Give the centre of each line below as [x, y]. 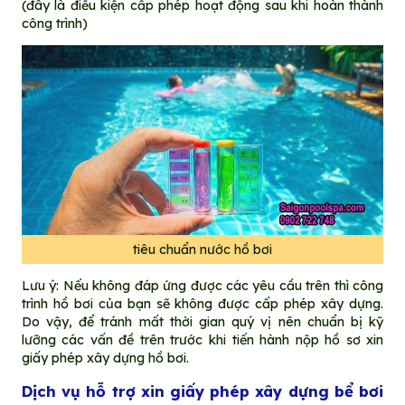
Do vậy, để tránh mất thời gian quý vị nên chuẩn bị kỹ [202, 322]
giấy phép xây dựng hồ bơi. [105, 358]
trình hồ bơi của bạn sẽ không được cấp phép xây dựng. [202, 304]
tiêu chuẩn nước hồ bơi [202, 250]
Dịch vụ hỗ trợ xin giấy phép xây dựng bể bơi [202, 391]
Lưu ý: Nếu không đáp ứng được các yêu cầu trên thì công [202, 286]
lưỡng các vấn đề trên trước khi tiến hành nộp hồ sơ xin [202, 340]
